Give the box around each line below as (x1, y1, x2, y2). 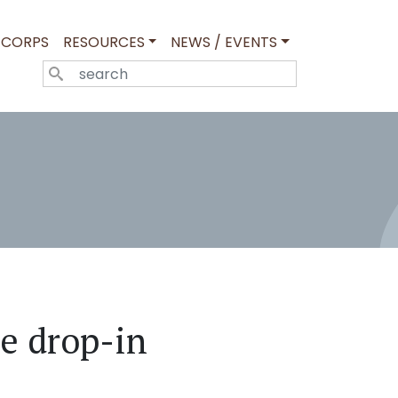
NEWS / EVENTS (171, 32, 278, 52)
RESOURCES (62, 32, 145, 52)
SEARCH (169, 60, 224, 80)
